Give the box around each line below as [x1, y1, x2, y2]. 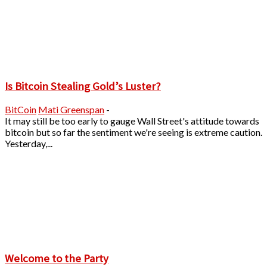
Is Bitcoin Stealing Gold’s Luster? [5, 79, 161, 93]
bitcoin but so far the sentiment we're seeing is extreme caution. [5, 126, 262, 138]
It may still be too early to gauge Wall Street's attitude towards [5, 115, 259, 127]
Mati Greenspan [38, 104, 104, 116]
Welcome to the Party [5, 252, 108, 266]
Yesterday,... [5, 138, 52, 150]
